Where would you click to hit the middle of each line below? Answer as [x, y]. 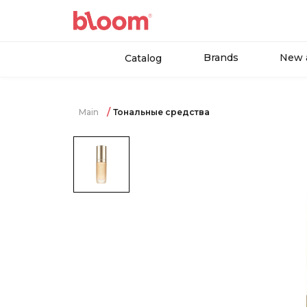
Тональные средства [161, 112]
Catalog [143, 58]
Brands [221, 58]
